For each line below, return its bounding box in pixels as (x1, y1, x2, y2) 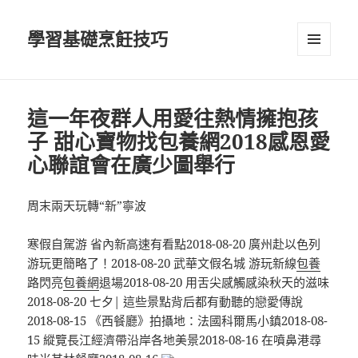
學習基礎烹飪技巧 (27, 26, 169, 51)
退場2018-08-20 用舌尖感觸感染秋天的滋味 (99, 274, 330, 291)
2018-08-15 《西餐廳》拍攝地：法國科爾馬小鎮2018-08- (27, 312, 328, 329)
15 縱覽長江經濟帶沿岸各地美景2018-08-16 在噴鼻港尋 (27, 332, 322, 348)
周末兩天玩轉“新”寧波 (27, 197, 147, 214)
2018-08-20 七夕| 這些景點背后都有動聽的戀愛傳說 (27, 293, 304, 310)
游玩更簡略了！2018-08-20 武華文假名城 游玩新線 (27, 255, 297, 272)
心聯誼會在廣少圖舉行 (27, 150, 236, 180)
